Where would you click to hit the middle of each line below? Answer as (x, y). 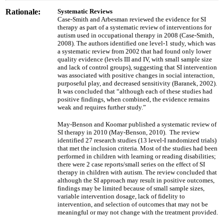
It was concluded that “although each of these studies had (135, 91)
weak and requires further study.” (102, 107)
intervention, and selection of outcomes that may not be (133, 204)
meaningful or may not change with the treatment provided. (138, 212)
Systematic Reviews (85, 11)
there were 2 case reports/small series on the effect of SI (131, 164)
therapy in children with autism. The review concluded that (137, 172)
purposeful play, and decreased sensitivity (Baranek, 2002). (137, 83)
